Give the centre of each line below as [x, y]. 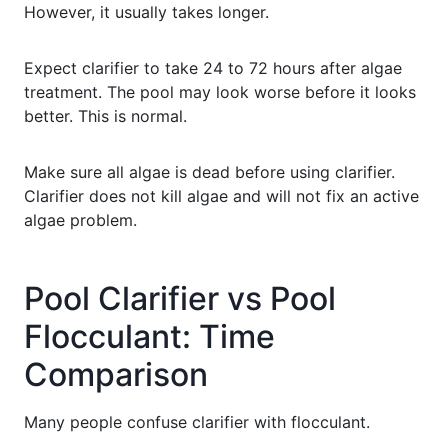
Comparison [116, 374]
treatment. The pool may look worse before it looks [220, 91]
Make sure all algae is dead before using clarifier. [209, 171]
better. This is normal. [105, 115]
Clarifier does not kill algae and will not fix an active [221, 195]
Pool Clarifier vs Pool [180, 298]
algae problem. [80, 219]
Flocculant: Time [149, 336]
